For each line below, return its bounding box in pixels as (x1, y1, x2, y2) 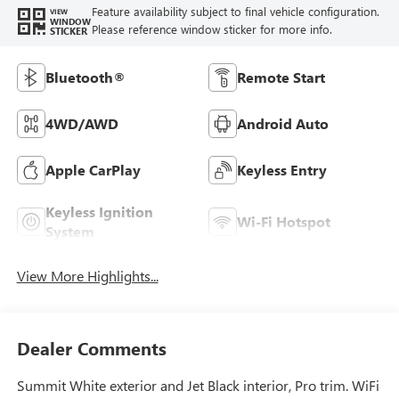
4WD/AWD (45, 114, 118, 134)
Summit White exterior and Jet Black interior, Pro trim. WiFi (16, 376, 379, 395)
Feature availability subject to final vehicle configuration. (91, 4, 379, 20)
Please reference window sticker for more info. (91, 21, 332, 37)
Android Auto (237, 114, 329, 134)
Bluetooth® (45, 68, 126, 87)
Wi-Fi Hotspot (237, 212, 330, 232)
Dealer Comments (16, 336, 167, 361)
